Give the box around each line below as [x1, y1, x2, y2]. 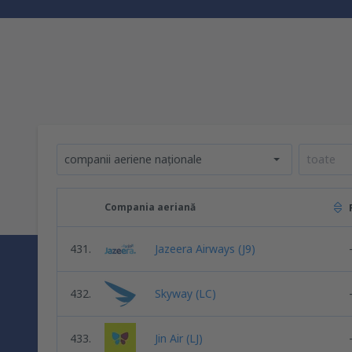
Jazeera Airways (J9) [155, 241, 255, 256]
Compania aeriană [104, 200, 196, 214]
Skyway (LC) [155, 286, 216, 301]
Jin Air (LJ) [155, 331, 203, 346]
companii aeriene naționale [64, 152, 202, 167]
